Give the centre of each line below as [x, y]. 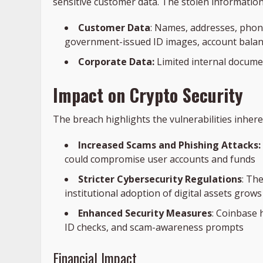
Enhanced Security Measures [145, 213]
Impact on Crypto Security [148, 95]
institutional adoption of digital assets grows [163, 193]
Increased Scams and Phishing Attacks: [169, 145]
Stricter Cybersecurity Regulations [160, 179]
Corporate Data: [116, 62]
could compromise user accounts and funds [160, 159]
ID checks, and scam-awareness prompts [154, 227]
